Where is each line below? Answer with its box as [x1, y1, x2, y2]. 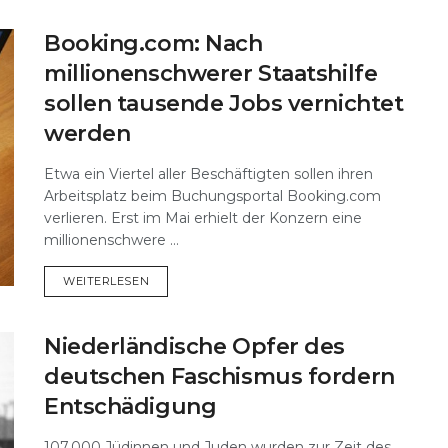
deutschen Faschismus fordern [44, 362, 395, 390]
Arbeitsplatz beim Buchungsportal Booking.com [44, 186, 381, 205]
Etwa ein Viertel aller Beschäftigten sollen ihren [44, 164, 373, 183]
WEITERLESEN [63, 273, 150, 288]
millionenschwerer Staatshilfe [44, 59, 378, 87]
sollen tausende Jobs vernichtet [44, 89, 404, 117]
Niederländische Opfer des [44, 332, 345, 360]
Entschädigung [44, 392, 217, 420]
